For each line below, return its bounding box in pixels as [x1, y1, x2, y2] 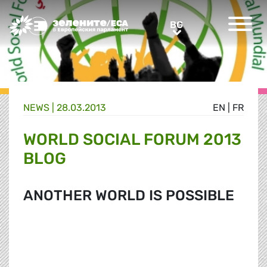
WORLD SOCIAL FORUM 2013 [23, 130, 241, 150]
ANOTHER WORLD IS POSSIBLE [23, 187, 234, 204]
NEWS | [23, 102, 57, 114]
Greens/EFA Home [8, 15, 91, 27]
